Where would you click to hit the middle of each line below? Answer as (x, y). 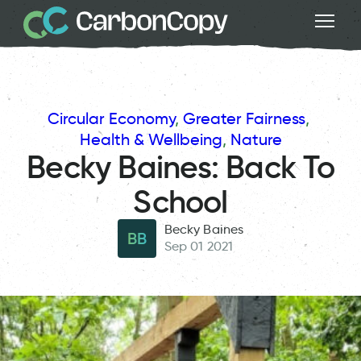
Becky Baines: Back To (180, 167)
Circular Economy (111, 118)
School (180, 201)
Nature (256, 139)
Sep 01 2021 (199, 247)
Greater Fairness (244, 118)
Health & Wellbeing (151, 139)
